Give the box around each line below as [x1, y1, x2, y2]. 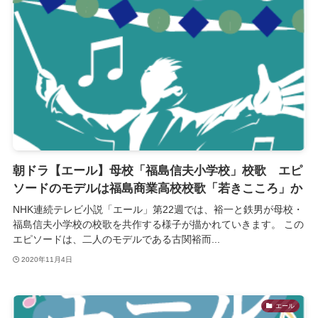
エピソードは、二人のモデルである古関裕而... [12, 234, 220, 246]
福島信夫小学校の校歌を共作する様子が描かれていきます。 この [12, 219, 304, 231]
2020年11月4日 [21, 255, 73, 263]
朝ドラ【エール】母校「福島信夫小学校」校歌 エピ [12, 164, 302, 178]
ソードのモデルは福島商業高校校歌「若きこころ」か [12, 182, 302, 196]
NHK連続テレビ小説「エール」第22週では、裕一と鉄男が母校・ [12, 204, 303, 216]
